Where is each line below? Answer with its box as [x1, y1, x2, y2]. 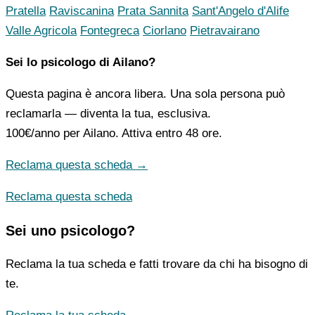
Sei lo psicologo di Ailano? [6, 56, 155, 70]
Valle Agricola [6, 24, 77, 38]
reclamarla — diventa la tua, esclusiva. [6, 107, 211, 121]
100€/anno [6, 127, 60, 141]
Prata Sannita [117, 4, 188, 18]
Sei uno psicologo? [6, 223, 135, 239]
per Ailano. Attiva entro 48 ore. [60, 127, 222, 141]
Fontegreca [80, 24, 139, 38]
